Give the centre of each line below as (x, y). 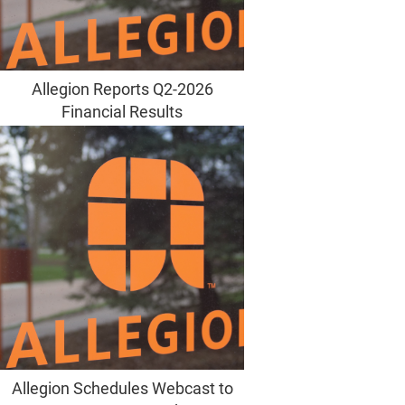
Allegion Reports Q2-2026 (122, 89)
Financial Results (122, 112)
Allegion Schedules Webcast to (122, 389)
